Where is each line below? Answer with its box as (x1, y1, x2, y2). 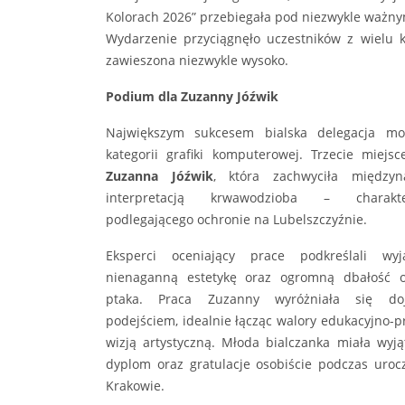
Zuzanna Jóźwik (106, 167, 213, 185)
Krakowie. (106, 377, 165, 395)
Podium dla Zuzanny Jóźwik (106, 88, 278, 106)
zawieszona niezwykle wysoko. (106, 52, 288, 70)
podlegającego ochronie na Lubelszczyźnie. (106, 211, 367, 229)
